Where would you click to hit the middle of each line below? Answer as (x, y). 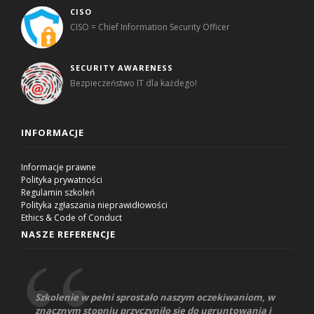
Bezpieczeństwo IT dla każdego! (134, 83)
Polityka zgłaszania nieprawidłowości (95, 205)
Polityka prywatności (62, 179)
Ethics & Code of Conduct (72, 217)
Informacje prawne (59, 167)
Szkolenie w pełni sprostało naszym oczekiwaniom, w (155, 297)
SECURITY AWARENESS (122, 67)
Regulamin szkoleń (58, 192)
